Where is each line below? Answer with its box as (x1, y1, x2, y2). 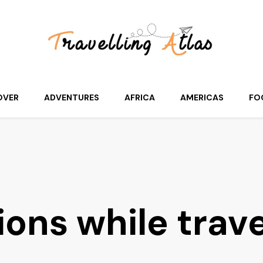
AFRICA (124, 92, 155, 103)
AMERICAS (180, 92, 224, 103)
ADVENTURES (44, 92, 99, 103)
